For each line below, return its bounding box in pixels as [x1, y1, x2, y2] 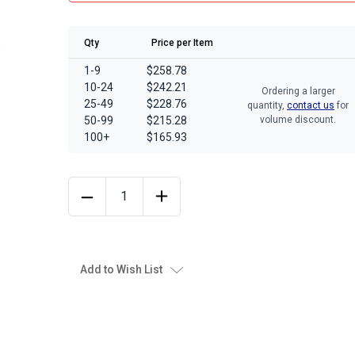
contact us [287, 100, 334, 111]
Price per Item [151, 36, 213, 48]
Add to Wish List [80, 262, 162, 276]
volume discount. [260, 114, 336, 125]
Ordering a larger [261, 86, 335, 97]
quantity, [247, 100, 287, 111]
